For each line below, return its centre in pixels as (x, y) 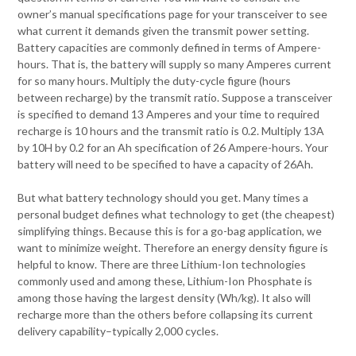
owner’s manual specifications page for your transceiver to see (173, 14)
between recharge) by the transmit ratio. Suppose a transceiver (175, 98)
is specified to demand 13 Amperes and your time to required (169, 114)
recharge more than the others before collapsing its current (166, 315)
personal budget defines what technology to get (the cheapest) (176, 215)
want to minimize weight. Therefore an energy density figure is (173, 248)
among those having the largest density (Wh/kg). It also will (164, 298)
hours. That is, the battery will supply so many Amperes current (175, 64)
